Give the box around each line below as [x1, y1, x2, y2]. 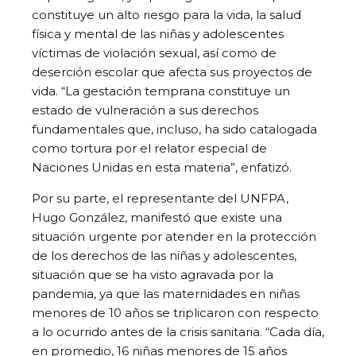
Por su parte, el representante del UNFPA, [32, 190, 288, 206]
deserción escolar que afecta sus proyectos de [32, 64, 312, 79]
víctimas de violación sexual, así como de [32, 44, 277, 60]
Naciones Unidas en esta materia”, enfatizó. [32, 159, 292, 175]
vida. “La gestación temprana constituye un [32, 83, 290, 99]
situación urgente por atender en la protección [32, 228, 316, 244]
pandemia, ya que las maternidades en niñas [32, 285, 300, 301]
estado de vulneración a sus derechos [32, 102, 258, 118]
